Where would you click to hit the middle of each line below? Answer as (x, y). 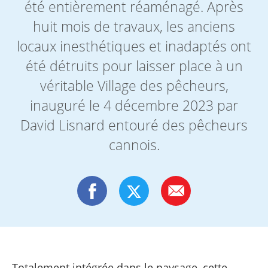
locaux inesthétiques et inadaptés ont (134, 46)
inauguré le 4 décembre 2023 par (134, 106)
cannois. (134, 145)
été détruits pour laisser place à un (134, 66)
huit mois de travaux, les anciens (134, 27)
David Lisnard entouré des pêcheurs (134, 125)
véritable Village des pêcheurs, (134, 86)
